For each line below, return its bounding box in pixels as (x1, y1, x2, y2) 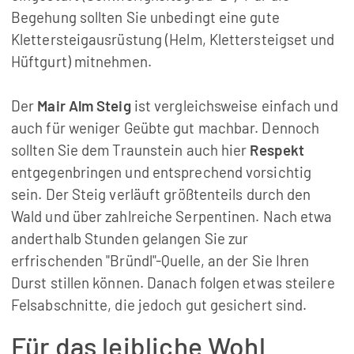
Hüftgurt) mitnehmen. (10, 51, 152, 70)
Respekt (250, 140, 305, 159)
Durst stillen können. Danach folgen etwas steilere (10, 273, 335, 292)
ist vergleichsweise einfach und (134, 96, 338, 115)
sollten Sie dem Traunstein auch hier (10, 140, 250, 159)
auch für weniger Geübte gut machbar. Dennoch (10, 118, 320, 137)
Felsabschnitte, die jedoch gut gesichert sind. (10, 295, 307, 314)
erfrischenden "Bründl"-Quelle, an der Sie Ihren (10, 250, 310, 269)
